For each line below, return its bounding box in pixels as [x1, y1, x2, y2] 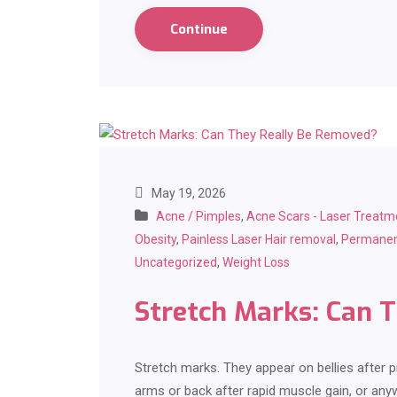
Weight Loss [222, 255, 290, 270]
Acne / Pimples [156, 209, 241, 224]
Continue [170, 20, 228, 39]
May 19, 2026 [149, 186, 226, 201]
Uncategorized [135, 255, 217, 270]
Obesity [135, 232, 176, 247]
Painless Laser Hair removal [182, 232, 336, 247]
